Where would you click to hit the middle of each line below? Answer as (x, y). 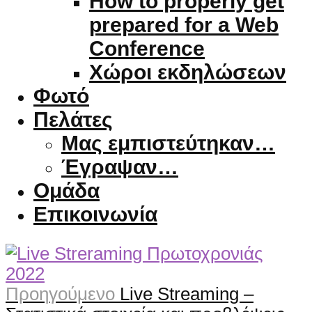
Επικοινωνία (95, 214)
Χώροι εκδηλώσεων (188, 72)
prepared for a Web (184, 24)
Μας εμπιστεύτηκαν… (168, 143)
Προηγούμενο (60, 294)
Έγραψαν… (120, 166)
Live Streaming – (187, 294)
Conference (147, 48)
